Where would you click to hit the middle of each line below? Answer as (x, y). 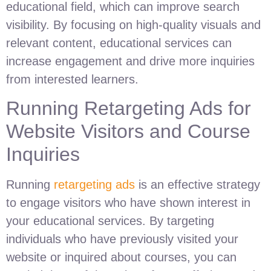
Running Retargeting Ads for (129, 109)
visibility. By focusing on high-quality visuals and (133, 24)
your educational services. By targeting (110, 221)
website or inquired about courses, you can (121, 257)
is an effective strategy (198, 185)
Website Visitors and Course (128, 132)
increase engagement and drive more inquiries (130, 61)
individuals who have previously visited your (122, 239)
